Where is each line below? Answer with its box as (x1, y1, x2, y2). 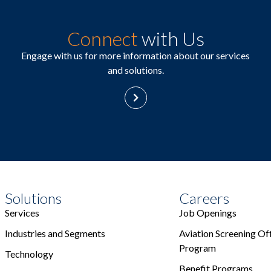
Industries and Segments (5, 227, 105, 239)
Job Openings (179, 206, 237, 218)
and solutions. (107, 64, 164, 76)
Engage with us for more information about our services (21, 50, 250, 62)
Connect (67, 27, 138, 51)
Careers (179, 189, 229, 207)
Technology (5, 247, 53, 260)
